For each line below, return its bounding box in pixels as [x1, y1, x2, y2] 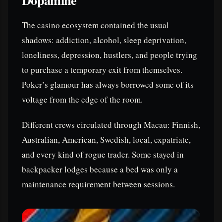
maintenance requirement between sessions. [22, 178, 175, 190]
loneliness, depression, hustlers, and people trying [22, 49, 197, 60]
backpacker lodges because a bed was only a [22, 163, 178, 175]
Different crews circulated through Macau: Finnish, [22, 118, 200, 130]
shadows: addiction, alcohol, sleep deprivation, [22, 34, 186, 46]
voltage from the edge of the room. [22, 93, 143, 105]
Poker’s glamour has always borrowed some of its [22, 78, 194, 90]
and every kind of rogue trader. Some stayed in [22, 148, 184, 160]
